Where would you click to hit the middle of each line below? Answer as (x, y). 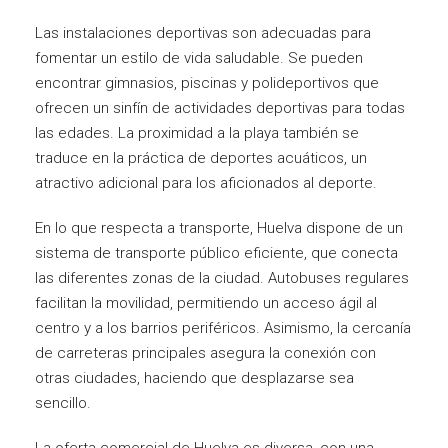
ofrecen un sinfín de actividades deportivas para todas (220, 107)
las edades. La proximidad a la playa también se (197, 132)
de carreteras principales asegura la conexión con (205, 352)
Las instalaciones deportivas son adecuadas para (203, 32)
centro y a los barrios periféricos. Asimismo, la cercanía (223, 327)
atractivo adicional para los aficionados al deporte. (206, 182)
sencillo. (63, 402)
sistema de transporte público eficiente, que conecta (216, 252)
